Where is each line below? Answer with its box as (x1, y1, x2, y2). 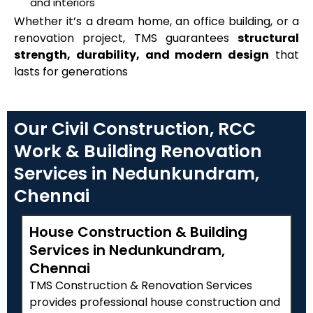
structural (238, 29, 299, 46)
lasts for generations (14, 63, 128, 80)
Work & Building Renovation (14, 139, 262, 164)
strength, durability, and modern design (14, 46, 270, 63)
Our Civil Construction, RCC (14, 117, 256, 142)
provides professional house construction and (29, 294, 280, 311)
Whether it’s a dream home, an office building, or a (14, 13, 299, 29)
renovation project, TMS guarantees (14, 29, 238, 46)
